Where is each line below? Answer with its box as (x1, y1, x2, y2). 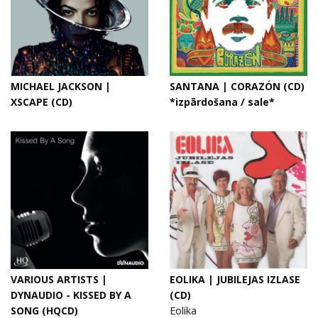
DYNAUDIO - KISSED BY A (11, 288, 131, 302)
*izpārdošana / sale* (170, 95, 275, 109)
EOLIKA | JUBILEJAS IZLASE (170, 273, 300, 286)
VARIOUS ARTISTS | (11, 273, 107, 286)
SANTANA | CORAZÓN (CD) (170, 79, 305, 93)
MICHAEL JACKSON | (11, 79, 111, 93)
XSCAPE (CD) (11, 95, 72, 109)
